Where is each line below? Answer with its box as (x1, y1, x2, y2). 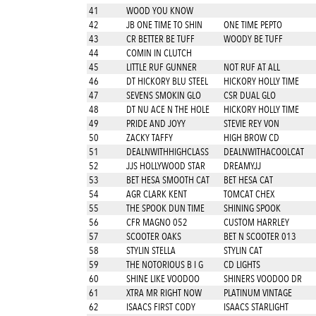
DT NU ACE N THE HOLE (124, 104, 209, 115)
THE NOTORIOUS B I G (124, 259, 203, 270)
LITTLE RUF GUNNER (124, 61, 197, 73)
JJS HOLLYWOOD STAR (124, 160, 205, 171)
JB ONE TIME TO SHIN (124, 19, 202, 30)
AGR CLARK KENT (124, 188, 187, 200)
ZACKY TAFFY (124, 132, 173, 143)
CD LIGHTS (223, 259, 260, 270)
